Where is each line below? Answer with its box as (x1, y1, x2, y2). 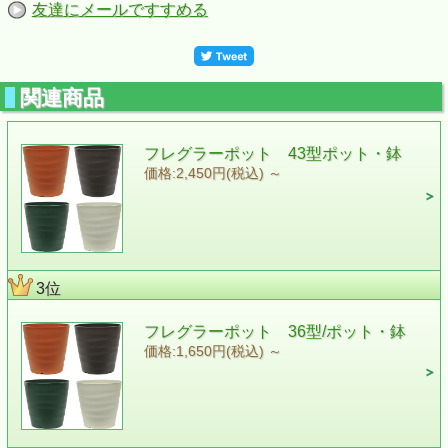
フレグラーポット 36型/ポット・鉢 (143, 322, 406, 340)
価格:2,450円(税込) (143, 165, 268, 181)
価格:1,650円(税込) (143, 343, 268, 359)
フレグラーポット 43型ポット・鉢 (143, 144, 402, 162)
